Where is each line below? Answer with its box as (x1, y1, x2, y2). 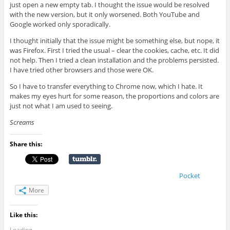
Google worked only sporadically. (9, 19, 110, 29)
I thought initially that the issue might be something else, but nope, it (9, 35, 220, 45)
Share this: (9, 139, 42, 148)
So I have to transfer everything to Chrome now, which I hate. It (9, 81, 203, 91)
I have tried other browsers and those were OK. (9, 65, 154, 74)
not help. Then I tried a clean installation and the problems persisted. (9, 55, 219, 65)
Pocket (179, 170, 200, 180)
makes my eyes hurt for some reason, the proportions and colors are (9, 91, 219, 101)
